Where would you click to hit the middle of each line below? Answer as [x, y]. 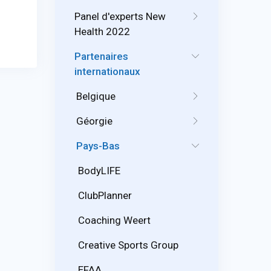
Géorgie [94, 121]
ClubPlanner [105, 195]
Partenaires [101, 56]
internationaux [107, 71]
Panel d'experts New [120, 16]
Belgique [96, 96]
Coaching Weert [114, 220]
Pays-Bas [98, 145]
